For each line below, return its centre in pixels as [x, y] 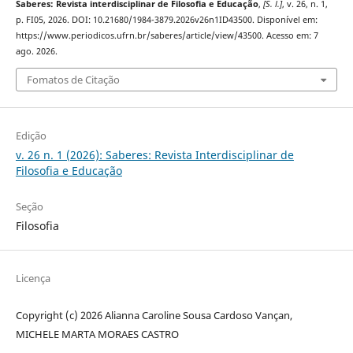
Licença [33, 278]
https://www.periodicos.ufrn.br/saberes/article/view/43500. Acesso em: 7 [167, 36]
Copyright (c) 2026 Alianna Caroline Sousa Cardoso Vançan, [154, 315]
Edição [31, 135]
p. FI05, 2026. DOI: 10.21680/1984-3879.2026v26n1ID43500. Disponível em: [166, 20]
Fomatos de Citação [73, 79]
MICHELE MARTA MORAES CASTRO [97, 334]
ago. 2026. [36, 52]
